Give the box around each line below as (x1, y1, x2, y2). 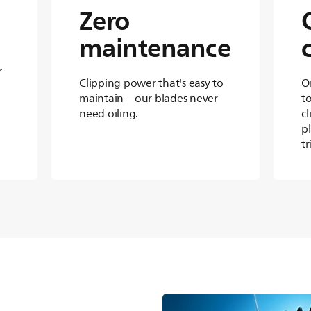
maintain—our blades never (79, 90, 218, 108)
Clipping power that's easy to (79, 74, 224, 92)
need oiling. (79, 105, 138, 123)
